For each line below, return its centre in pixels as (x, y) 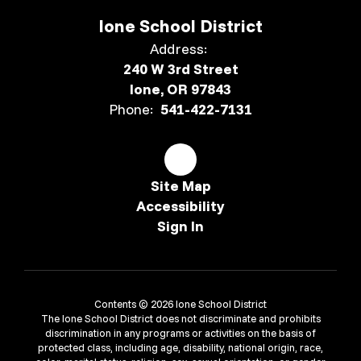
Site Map (180, 185)
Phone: (131, 109)
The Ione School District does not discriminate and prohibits (180, 318)
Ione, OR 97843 (180, 89)
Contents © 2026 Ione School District (180, 303)
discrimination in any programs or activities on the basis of (180, 332)
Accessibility (180, 205)
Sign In (180, 226)
